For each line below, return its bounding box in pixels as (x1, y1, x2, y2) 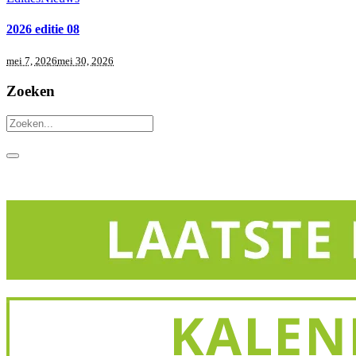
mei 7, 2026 (6, 55, 57, 68)
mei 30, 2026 (57, 55, 114, 68)
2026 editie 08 (6, 21, 79, 36)
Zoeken (6, 82, 55, 99)
